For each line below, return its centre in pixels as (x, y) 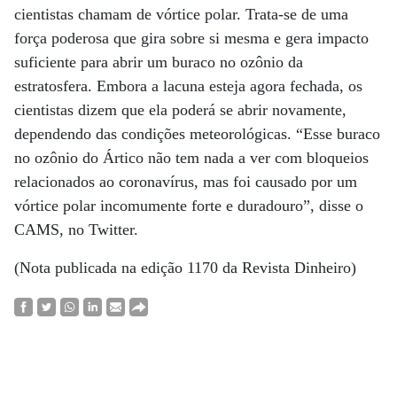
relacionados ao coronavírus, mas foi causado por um (186, 182)
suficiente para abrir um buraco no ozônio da (159, 62)
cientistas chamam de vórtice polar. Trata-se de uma (181, 14)
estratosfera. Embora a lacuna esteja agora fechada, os (188, 86)
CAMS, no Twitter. (76, 230)
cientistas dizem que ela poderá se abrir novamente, (180, 110)
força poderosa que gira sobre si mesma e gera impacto (191, 38)
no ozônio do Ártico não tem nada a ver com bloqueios (191, 158)
